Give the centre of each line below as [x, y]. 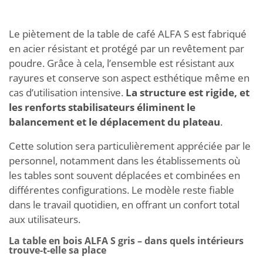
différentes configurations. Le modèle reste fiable [122, 190]
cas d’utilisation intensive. [67, 92]
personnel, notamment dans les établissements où [124, 160]
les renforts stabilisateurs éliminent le [102, 107]
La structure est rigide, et [188, 92]
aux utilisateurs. [45, 219]
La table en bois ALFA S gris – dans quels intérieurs [126, 240]
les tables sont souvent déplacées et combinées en [124, 175]
